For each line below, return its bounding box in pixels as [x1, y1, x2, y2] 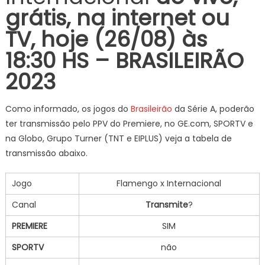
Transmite [145, 199, 188, 211]
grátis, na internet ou [5, 3, 230, 33]
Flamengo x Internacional [117, 177, 222, 189]
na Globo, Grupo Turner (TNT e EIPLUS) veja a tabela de [5, 132, 232, 144]
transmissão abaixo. [5, 147, 88, 159]
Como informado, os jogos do [5, 103, 131, 115]
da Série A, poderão [172, 103, 254, 115]
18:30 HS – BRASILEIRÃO [5, 46, 244, 76]
